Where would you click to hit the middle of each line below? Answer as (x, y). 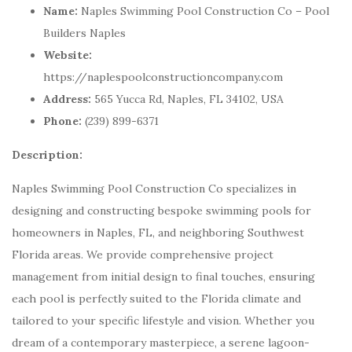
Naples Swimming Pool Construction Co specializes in (154, 189)
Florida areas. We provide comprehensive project (143, 255)
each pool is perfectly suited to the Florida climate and (156, 299)
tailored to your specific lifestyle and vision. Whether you (163, 321)
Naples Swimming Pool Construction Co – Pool (203, 11)
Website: (68, 55)
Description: (47, 155)
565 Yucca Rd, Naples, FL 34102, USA (187, 99)
